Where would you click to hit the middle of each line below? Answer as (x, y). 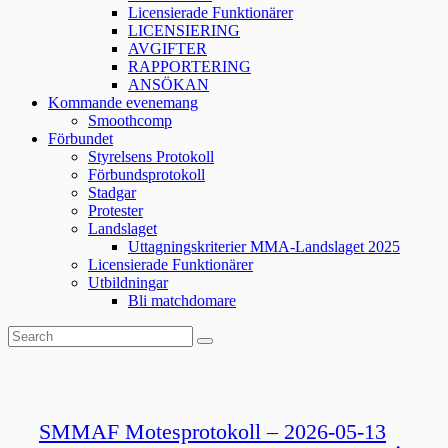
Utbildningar (128, 283)
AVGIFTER (167, 49)
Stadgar (112, 193)
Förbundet (80, 139)
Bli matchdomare (182, 301)
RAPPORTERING (189, 67)
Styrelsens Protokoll (151, 157)
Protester (115, 211)
